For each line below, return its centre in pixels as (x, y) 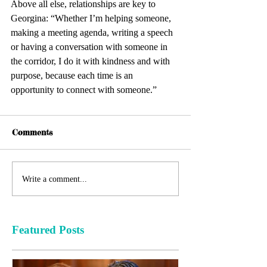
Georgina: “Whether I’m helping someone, (92, 18)
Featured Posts (48, 230)
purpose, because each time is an (73, 76)
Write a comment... (55, 179)
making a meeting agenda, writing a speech (93, 33)
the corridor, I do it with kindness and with (91, 61)
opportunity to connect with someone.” (84, 90)
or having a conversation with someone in (90, 47)
